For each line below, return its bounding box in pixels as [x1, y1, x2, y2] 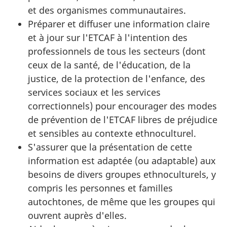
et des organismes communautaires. [28, 4, 186, 17]
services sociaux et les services [28, 86, 161, 99]
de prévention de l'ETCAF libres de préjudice [28, 113, 217, 126]
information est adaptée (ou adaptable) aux [28, 155, 216, 167]
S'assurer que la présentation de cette [28, 141, 192, 154]
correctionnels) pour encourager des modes [28, 100, 217, 112]
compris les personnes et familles [28, 182, 173, 195]
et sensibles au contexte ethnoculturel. [28, 127, 196, 140]
